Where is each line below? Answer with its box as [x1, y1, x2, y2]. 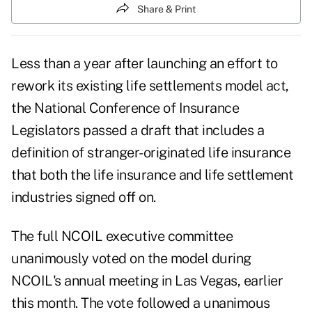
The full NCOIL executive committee [11, 228, 233, 245]
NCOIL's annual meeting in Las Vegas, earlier [11, 272, 283, 290]
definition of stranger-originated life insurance [11, 144, 290, 162]
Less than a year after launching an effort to [11, 55, 278, 72]
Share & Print [137, 3, 196, 15]
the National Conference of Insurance [11, 100, 239, 117]
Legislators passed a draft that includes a [11, 122, 264, 139]
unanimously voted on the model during [11, 250, 251, 267]
